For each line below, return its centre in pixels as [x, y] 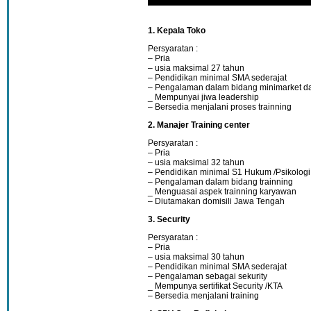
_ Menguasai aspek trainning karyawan [222, 191]
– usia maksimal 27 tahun [196, 68]
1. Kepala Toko [177, 30]
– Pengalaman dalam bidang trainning [220, 182]
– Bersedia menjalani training [203, 295]
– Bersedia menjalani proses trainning [220, 107]
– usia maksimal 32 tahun [196, 162]
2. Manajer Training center [199, 125]
